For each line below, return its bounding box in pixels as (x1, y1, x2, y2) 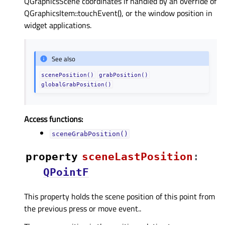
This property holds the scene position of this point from (24, 190, 215, 203)
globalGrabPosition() (41, 81, 112, 88)
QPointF (43, 166, 89, 179)
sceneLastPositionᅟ (82, 151, 193, 163)
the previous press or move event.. (24, 202, 141, 215)
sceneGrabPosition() (51, 130, 128, 138)
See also (52, 53, 76, 64)
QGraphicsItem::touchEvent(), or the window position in (24, 7, 212, 20)
